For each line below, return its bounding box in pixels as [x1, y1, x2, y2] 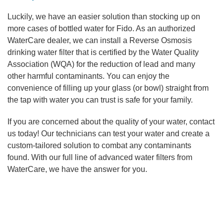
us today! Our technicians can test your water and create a [7, 129, 210, 138]
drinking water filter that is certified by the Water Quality [7, 48, 199, 56]
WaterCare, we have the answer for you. [7, 165, 147, 173]
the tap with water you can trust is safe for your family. [7, 95, 193, 104]
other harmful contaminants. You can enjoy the [7, 71, 169, 80]
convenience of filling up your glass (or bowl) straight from [7, 83, 209, 92]
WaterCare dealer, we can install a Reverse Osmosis [7, 36, 192, 45]
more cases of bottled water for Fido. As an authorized [7, 24, 195, 33]
